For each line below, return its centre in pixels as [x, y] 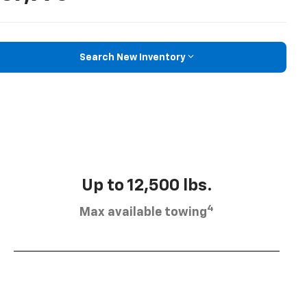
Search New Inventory [132, 57]
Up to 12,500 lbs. [147, 186]
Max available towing [143, 213]
